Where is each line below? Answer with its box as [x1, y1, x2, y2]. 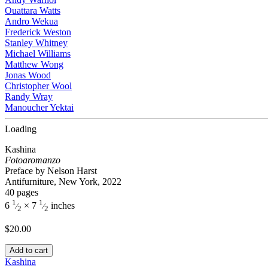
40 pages [5, 187, 38, 197]
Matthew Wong [5, 59, 63, 69]
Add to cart [10, 245, 48, 255]
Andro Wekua [5, 16, 58, 26]
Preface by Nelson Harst [5, 166, 97, 176]
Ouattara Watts [5, 5, 60, 16]
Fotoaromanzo [5, 155, 60, 165]
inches [48, 200, 75, 211]
